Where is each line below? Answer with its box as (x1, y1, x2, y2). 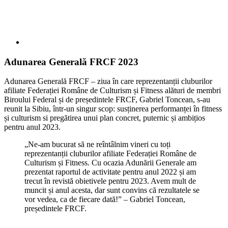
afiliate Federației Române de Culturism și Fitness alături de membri (4, 86, 221, 95)
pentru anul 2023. (4, 123, 61, 132)
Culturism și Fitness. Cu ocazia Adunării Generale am (24, 158, 196, 167)
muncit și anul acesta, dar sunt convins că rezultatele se (24, 186, 199, 195)
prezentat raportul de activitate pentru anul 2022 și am (24, 167, 196, 177)
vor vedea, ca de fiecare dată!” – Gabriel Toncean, (24, 195, 185, 204)
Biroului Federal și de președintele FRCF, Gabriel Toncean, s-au (4, 95, 210, 104)
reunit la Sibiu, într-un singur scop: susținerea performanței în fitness (4, 104, 222, 113)
